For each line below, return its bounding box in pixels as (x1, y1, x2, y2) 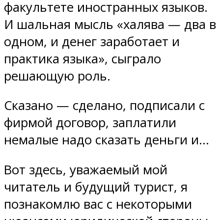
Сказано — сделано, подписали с (4, 97, 205, 114)
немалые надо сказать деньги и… (4, 131, 209, 149)
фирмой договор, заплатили (4, 114, 176, 132)
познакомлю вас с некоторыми (4, 195, 192, 213)
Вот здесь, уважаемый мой (4, 161, 167, 179)
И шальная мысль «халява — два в (4, 15, 216, 33)
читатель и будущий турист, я (4, 178, 188, 196)
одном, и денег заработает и (4, 32, 180, 50)
